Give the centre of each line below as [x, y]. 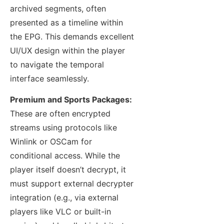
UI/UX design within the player [67, 51]
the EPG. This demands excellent [72, 37]
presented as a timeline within [66, 23]
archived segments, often [58, 9]
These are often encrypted [60, 114]
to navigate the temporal [57, 65]
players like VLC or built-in [60, 212]
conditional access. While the [65, 156]
